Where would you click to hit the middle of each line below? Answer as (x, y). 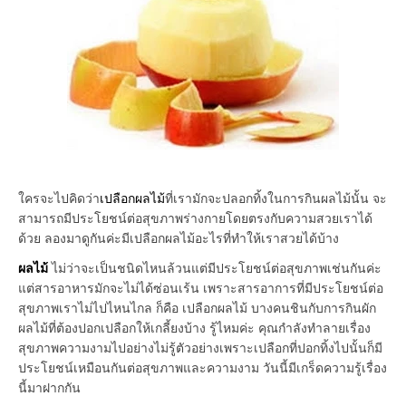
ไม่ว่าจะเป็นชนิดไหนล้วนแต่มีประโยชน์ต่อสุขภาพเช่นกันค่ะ (215, 268)
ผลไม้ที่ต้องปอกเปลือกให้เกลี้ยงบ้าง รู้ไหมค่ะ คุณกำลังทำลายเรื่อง (194, 328)
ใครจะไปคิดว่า (59, 198)
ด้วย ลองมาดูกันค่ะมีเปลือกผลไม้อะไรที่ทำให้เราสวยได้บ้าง (179, 238)
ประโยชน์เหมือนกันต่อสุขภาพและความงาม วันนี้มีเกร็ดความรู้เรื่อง (203, 367)
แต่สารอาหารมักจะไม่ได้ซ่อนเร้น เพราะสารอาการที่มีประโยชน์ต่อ (201, 288)
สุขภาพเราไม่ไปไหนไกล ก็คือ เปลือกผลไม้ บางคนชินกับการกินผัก (197, 308)
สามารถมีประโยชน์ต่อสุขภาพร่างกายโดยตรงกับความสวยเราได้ (195, 218)
